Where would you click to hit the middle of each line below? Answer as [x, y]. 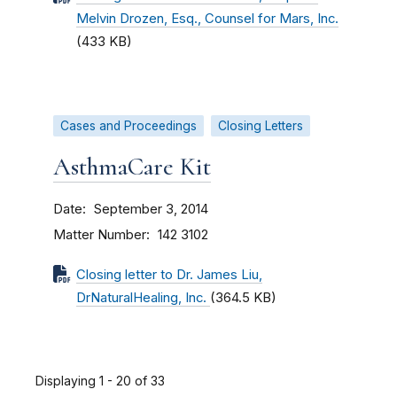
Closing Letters [261, 126]
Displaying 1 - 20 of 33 [100, 381]
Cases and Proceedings [128, 126]
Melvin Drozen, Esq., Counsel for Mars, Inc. [207, 19]
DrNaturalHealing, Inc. [143, 298]
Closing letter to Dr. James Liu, [169, 275]
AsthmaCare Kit [132, 167]
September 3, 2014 [151, 209]
